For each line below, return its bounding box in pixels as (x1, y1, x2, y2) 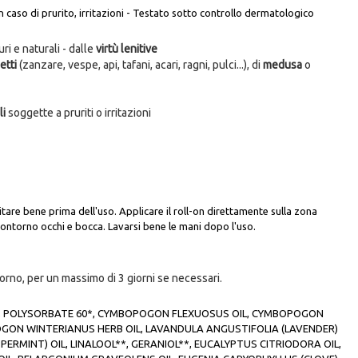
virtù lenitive (96, 42, 157, 56)
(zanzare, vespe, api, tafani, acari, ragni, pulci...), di (17, 58, 263, 72)
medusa (263, 58, 304, 72)
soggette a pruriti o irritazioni (6, 106, 151, 120)
